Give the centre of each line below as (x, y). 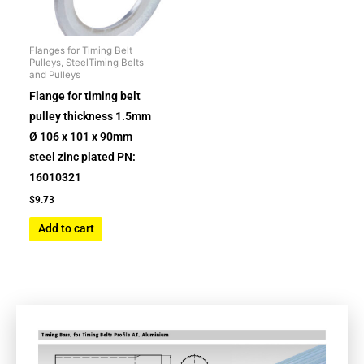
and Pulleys (55, 75)
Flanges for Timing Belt (81, 51)
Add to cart (66, 229)
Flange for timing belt (85, 95)
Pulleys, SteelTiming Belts (87, 63)
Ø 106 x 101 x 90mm (81, 136)
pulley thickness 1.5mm (91, 116)
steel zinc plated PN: (83, 156)
